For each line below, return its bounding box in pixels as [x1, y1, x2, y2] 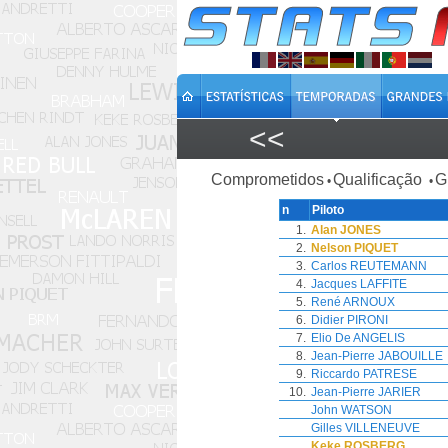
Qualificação [332, 171, 426, 188]
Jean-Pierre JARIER [311, 385, 421, 399]
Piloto [312, 203, 344, 217]
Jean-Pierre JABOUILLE [311, 349, 443, 363]
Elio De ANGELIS [311, 331, 405, 345]
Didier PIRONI [311, 313, 388, 327]
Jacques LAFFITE [311, 277, 407, 291]
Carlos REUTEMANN [311, 259, 427, 273]
